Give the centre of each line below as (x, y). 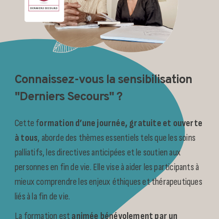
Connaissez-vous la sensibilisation (103, 80)
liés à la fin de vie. (43, 196)
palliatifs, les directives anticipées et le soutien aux (98, 152)
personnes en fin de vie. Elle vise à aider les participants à (107, 167)
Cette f (27, 123)
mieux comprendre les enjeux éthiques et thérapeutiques (109, 182)
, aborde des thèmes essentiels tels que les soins (117, 138)
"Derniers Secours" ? (68, 97)
